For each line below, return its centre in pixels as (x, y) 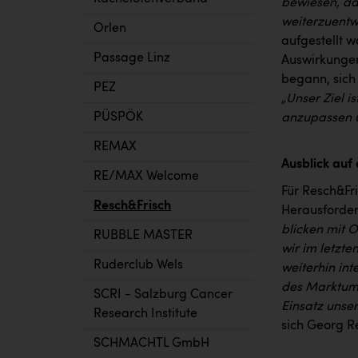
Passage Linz (132, 58)
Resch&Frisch (132, 206)
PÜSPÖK (118, 117)
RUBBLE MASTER (143, 236)
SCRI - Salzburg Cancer (163, 295)
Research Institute (145, 314)
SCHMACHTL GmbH (151, 344)
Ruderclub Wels (138, 265)
